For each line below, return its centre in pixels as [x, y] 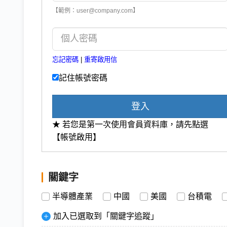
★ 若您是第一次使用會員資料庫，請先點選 [130, 124]
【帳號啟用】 [77, 137]
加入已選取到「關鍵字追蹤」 [106, 216]
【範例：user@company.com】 [96, 10]
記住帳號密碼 [83, 78]
